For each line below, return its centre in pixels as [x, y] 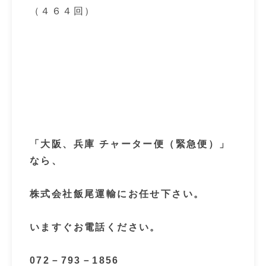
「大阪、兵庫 [63, 144]
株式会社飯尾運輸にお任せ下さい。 [117, 194]
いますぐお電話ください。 [95, 227]
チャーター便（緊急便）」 [164, 144]
